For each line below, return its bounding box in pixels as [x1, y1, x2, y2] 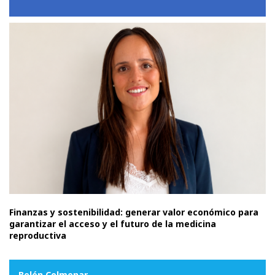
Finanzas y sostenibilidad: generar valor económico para [9, 206, 258, 218]
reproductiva [9, 229, 66, 241]
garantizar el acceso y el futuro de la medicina [9, 217, 216, 230]
